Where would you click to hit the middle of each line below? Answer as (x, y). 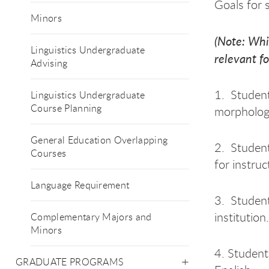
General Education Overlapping (99, 140)
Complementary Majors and (91, 217)
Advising (49, 63)
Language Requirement (80, 185)
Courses (49, 153)
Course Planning (66, 108)
